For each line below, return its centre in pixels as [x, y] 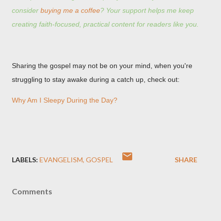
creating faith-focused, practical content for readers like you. [105, 24]
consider [26, 11]
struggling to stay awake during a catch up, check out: [96, 80]
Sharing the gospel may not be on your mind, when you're [102, 66]
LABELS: [25, 160]
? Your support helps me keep [147, 11]
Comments [32, 191]
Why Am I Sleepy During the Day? [65, 100]
